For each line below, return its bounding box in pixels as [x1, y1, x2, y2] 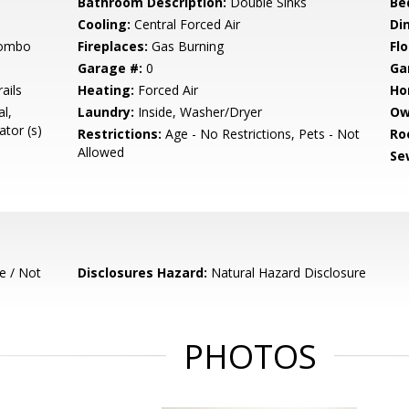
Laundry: [78, 103, 135, 121]
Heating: [78, 81, 135, 99]
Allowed [78, 143, 125, 161]
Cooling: [78, 16, 131, 33]
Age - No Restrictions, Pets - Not [162, 125, 361, 142]
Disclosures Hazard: [78, 264, 208, 281]
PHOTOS [184, 334, 317, 379]
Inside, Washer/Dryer [134, 103, 263, 121]
